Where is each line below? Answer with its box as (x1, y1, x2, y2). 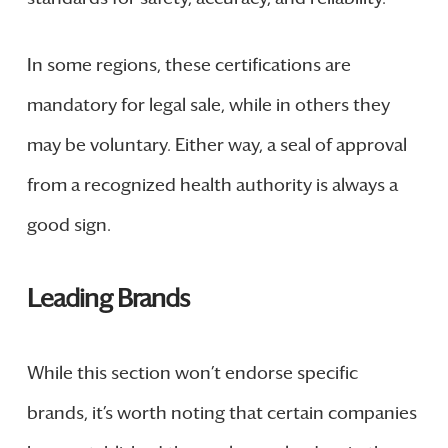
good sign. (26, 213, 111, 236)
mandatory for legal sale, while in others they (26, 93, 390, 116)
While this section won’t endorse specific (26, 361, 358, 384)
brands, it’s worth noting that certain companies (26, 401, 417, 424)
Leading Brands (26, 282, 191, 314)
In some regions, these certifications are (26, 53, 351, 76)
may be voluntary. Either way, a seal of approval (26, 133, 407, 156)
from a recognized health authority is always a (26, 173, 398, 196)
